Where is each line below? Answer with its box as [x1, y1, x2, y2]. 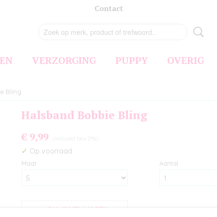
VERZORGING [32, 54, 96, 67]
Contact [94, 3, 123, 13]
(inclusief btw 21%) [53, 135, 98, 142]
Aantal [159, 159, 178, 167]
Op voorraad [28, 147, 72, 155]
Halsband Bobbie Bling [21, 108, 147, 123]
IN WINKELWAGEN [48, 205, 108, 214]
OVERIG [167, 54, 204, 67]
